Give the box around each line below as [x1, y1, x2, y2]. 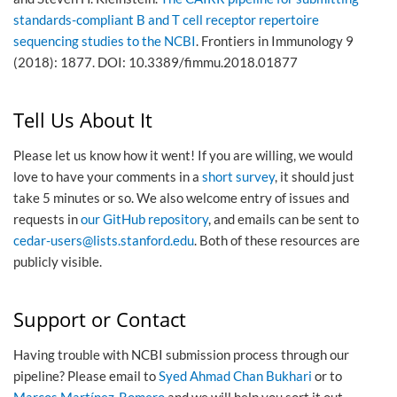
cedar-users [13, 232, 82, 249]
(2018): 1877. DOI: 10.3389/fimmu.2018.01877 [13, 54, 298, 71]
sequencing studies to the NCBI [13, 33, 196, 50]
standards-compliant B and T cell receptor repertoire [13, 12, 319, 28]
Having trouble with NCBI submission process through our [13, 346, 349, 363]
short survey [202, 168, 275, 185]
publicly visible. [13, 253, 102, 270]
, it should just [275, 168, 354, 185]
